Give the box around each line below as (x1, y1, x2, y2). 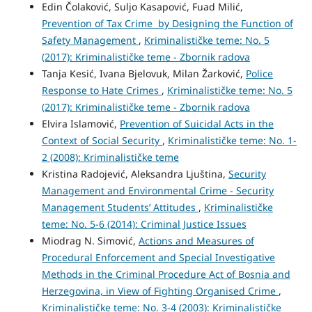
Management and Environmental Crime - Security (41, 183, 274, 197)
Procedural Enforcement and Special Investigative (41, 250, 275, 264)
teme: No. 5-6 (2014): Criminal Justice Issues (41, 217, 247, 231)
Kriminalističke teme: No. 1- (167, 133, 297, 147)
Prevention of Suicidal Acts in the (119, 116, 274, 130)
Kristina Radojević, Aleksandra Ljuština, (41, 166, 228, 180)
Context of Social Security (41, 133, 162, 147)
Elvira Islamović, (41, 116, 120, 130)
